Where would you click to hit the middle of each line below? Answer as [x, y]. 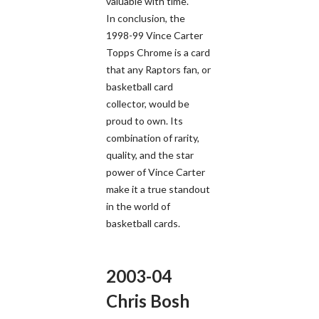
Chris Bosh [148, 300]
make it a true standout [158, 189]
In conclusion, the [146, 18]
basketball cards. [143, 223]
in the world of [138, 206]
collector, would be [148, 103]
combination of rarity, [153, 137]
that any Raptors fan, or [158, 69]
